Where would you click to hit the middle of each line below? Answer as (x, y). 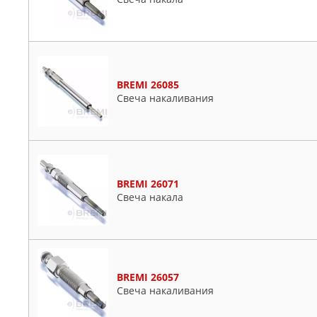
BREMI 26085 (148, 84)
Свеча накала (150, 197)
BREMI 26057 (148, 277)
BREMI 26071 (148, 183)
